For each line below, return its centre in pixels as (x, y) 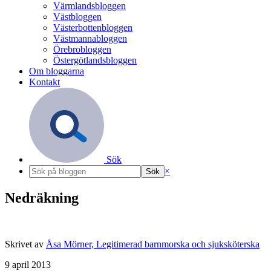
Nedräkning (42, 198)
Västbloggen (77, 17)
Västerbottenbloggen (93, 28)
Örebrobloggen (82, 49)
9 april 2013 (28, 264)
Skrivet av (25, 244)
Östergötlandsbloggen (95, 60)
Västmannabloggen (90, 38)
